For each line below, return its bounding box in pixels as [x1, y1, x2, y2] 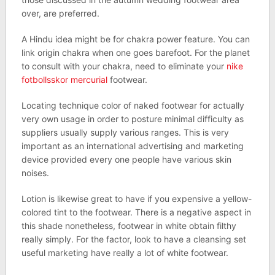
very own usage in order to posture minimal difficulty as [21, 114, 244, 124]
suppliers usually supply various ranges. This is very [21, 127, 229, 137]
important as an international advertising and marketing [21, 141, 244, 151]
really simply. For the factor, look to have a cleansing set [21, 234, 246, 244]
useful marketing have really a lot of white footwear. [21, 247, 228, 258]
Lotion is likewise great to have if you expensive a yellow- [21, 193, 252, 204]
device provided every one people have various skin [21, 154, 231, 165]
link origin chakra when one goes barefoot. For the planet [21, 47, 250, 58]
